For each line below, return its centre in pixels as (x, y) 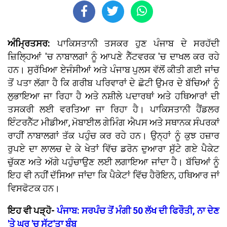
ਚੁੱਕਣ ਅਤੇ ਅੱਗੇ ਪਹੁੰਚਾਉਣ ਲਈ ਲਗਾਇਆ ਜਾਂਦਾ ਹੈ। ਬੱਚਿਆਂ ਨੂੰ (113, 162)
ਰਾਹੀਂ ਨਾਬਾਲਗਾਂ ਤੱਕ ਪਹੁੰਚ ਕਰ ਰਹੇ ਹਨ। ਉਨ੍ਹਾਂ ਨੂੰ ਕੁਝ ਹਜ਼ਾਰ (113, 136)
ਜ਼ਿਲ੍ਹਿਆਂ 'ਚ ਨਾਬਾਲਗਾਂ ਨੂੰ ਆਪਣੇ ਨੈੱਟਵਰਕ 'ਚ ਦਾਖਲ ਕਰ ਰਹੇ (113, 57)
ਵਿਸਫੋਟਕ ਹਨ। (34, 188)
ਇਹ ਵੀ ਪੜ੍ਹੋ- (32, 211)
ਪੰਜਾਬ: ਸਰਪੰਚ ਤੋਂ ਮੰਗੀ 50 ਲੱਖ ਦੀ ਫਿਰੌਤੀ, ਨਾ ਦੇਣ (138, 211)
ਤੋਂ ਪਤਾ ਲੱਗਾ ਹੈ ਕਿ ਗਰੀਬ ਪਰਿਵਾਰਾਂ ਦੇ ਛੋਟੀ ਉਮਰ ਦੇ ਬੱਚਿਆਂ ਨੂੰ (113, 83)
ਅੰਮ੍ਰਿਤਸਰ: (32, 44)
